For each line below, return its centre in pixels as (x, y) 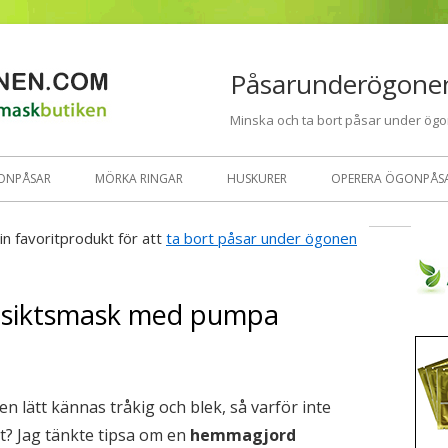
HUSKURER (257, 178)
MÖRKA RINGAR (139, 178)
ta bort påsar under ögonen (261, 238)
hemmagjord (243, 435)
